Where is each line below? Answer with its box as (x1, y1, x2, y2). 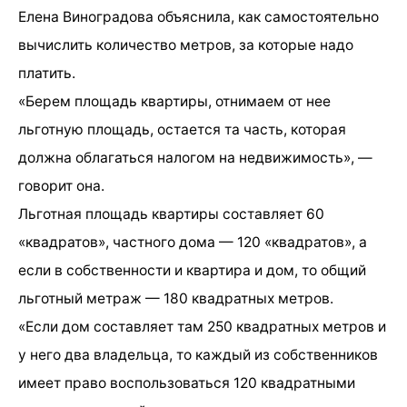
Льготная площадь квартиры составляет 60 (18, 204, 324, 223)
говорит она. (18, 176, 104, 194)
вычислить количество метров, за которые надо (18, 35, 353, 54)
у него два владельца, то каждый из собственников (18, 345, 378, 363)
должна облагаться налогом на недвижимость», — (18, 148, 372, 166)
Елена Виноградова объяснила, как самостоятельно (18, 7, 379, 25)
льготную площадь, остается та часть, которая (18, 120, 346, 138)
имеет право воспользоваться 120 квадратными (18, 373, 355, 392)
